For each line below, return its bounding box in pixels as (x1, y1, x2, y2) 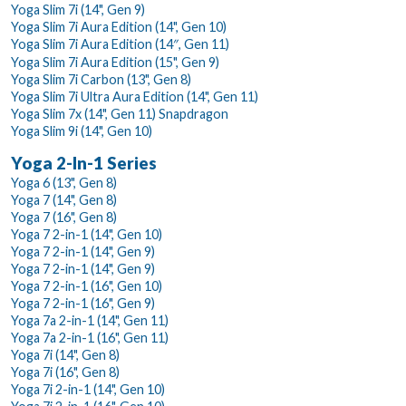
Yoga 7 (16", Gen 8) (11, 208, 117, 225)
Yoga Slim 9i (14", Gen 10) (11, 122, 152, 139)
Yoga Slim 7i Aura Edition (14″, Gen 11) (11, 35, 229, 52)
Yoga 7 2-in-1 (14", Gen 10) (11, 226, 162, 242)
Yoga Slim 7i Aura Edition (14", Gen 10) (11, 18, 227, 34)
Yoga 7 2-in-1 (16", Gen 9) (11, 295, 155, 311)
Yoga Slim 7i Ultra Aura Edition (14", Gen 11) (11, 88, 258, 104)
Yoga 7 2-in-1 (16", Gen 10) (11, 277, 162, 294)
